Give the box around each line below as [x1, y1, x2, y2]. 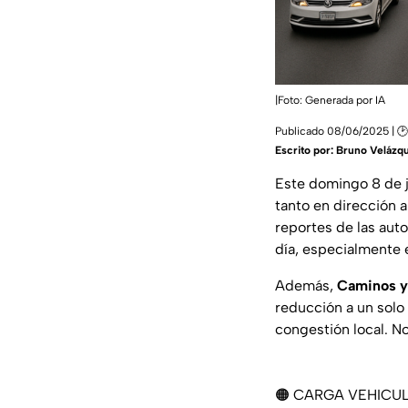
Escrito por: [275, 143, 336, 157]
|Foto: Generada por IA [275, 93, 385, 107]
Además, [275, 276, 337, 294]
